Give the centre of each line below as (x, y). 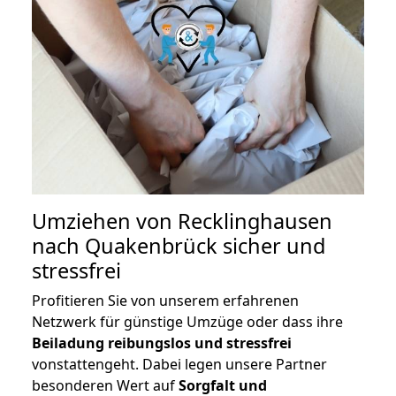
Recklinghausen (255, 221)
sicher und (271, 246)
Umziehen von (105, 221)
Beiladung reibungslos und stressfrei (162, 343)
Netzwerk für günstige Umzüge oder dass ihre (187, 322)
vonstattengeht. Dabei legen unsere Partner (179, 365)
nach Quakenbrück (125, 246)
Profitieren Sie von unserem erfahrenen (165, 301)
